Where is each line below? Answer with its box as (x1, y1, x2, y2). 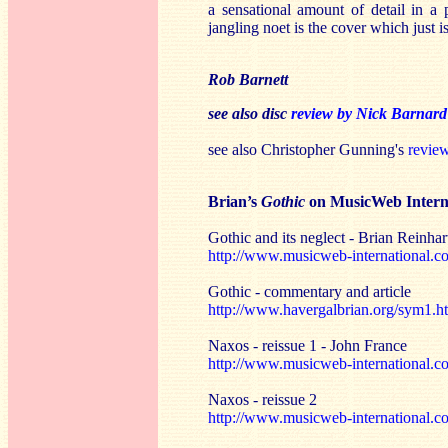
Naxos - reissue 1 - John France (208, 337, 407, 354)
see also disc (208, 105, 291, 122)
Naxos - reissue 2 (208, 391, 317, 408)
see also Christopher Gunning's (208, 141, 408, 158)
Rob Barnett (208, 71, 288, 88)
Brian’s (208, 193, 261, 210)
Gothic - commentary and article (208, 283, 411, 300)
